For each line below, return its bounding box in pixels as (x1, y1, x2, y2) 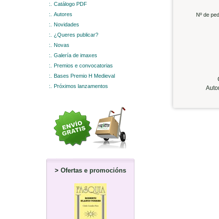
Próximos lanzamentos (54, 83, 108, 89)
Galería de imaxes (54, 52, 97, 58)
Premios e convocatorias (54, 62, 113, 68)
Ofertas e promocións (61, 166, 126, 174)
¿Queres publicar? (54, 31, 98, 38)
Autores (54, 11, 72, 17)
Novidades (54, 21, 79, 27)
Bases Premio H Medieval (54, 72, 115, 79)
